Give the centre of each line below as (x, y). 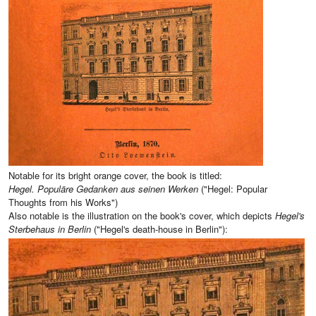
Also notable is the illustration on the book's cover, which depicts (142, 215)
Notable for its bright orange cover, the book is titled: (115, 175)
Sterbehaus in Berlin (50, 229)
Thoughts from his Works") (63, 202)
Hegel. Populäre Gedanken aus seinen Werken (103, 189)
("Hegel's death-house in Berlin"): (159, 229)
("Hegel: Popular (233, 189)
